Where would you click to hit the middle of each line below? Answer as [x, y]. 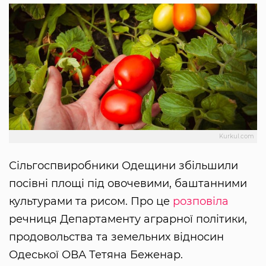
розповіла [201, 202]
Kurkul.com [237, 137]
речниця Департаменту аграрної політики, [128, 219]
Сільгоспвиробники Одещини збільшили [123, 166]
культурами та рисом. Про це [91, 202]
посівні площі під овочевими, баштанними [128, 184]
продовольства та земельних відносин [116, 237]
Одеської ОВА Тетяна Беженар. [96, 255]
